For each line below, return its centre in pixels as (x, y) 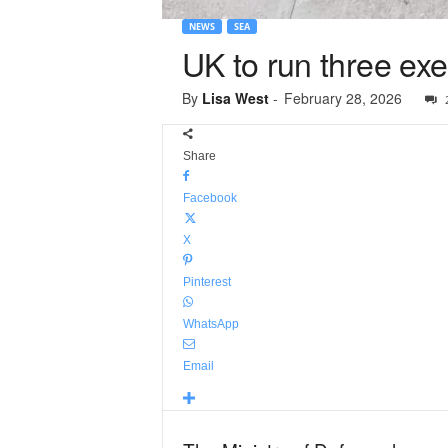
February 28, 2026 (342, 98)
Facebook (209, 198)
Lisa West (235, 98)
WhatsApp (210, 324)
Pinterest (206, 282)
